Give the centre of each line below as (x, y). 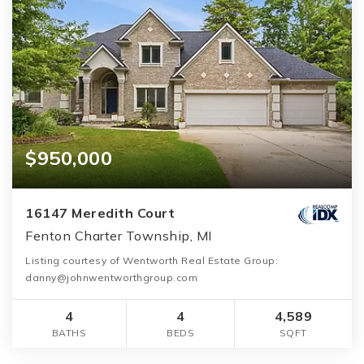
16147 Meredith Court (100, 212)
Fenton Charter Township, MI (119, 235)
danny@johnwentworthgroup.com (111, 277)
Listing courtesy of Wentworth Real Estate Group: (152, 260)
